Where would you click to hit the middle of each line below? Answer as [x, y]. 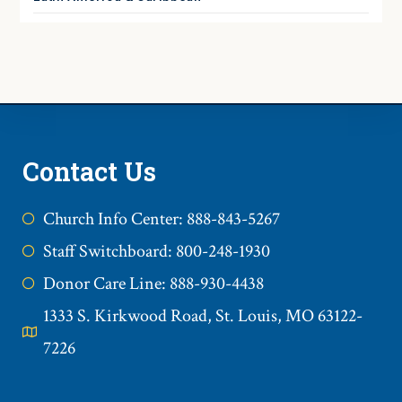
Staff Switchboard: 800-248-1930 [156, 251]
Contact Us [89, 171]
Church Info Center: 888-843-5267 [161, 218]
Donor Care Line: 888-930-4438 [153, 283]
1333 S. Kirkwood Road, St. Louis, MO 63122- [202, 315]
